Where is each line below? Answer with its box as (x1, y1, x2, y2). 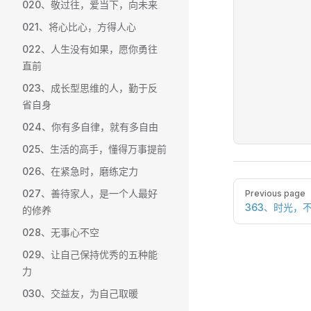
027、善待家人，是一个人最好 (22, 187, 158, 199)
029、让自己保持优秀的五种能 (22, 249, 158, 260)
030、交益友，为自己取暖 (22, 287, 138, 299)
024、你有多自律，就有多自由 (22, 121, 158, 133)
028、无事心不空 (22, 226, 99, 238)
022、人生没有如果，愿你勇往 (22, 43, 158, 55)
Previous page (245, 188, 305, 199)
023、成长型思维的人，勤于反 (22, 82, 158, 94)
